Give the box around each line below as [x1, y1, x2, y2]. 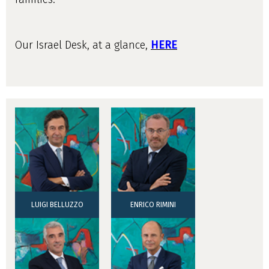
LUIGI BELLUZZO [31, 200, 83, 209]
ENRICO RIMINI [130, 200, 176, 209]
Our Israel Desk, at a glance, [15, 38, 151, 52]
